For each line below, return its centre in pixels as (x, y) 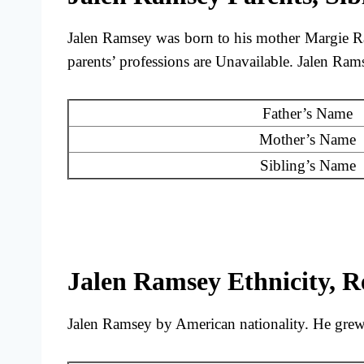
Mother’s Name (308, 140)
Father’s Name (308, 114)
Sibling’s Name (308, 166)
